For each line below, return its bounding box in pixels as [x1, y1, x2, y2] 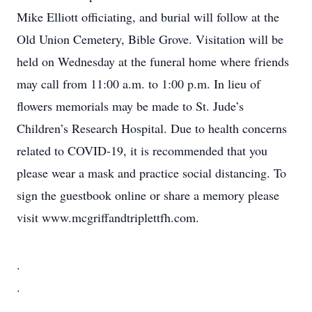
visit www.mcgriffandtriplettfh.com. [17, 209, 199, 226]
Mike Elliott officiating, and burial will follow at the [17, 8, 279, 25]
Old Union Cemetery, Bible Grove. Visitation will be [17, 31, 283, 47]
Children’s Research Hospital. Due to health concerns [17, 120, 287, 136]
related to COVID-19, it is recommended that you [17, 142, 267, 159]
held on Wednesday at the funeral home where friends [17, 53, 289, 70]
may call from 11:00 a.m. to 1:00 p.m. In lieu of [17, 75, 260, 92]
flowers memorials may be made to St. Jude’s [17, 97, 244, 114]
